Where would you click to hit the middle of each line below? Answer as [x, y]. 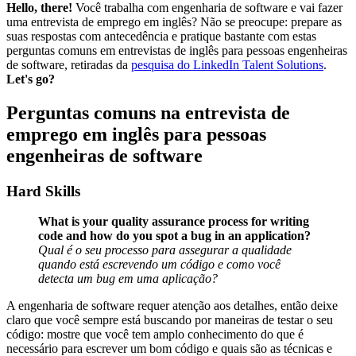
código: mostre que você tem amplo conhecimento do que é [155, 335]
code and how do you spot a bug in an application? [174, 236]
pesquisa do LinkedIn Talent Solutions [227, 64]
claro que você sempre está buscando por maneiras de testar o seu [170, 320]
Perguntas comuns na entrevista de [148, 112]
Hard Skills [43, 191]
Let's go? [31, 79]
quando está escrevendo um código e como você [159, 265]
